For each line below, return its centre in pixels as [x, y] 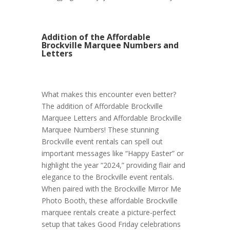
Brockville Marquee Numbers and [110, 45]
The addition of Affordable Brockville [102, 106]
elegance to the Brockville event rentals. [108, 177]
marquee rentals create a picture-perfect [109, 213]
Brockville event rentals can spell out [102, 142]
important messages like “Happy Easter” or [112, 154]
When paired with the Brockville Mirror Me [111, 189]
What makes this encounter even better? [109, 94]
